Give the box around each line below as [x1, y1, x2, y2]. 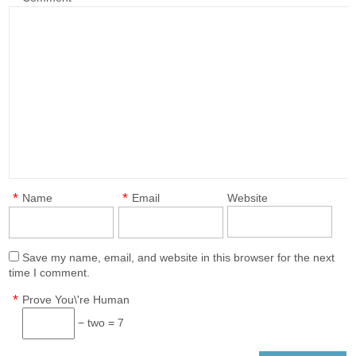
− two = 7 [75, 316, 125, 329]
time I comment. [9, 266, 91, 279]
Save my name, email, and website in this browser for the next [22, 251, 335, 264]
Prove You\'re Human [22, 293, 130, 306]
